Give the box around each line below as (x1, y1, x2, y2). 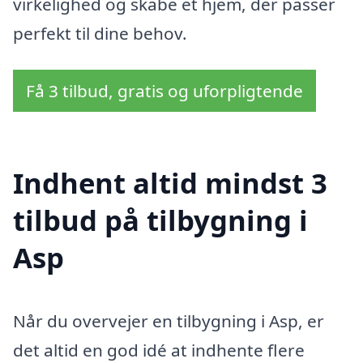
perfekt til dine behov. (13, 21, 187, 45)
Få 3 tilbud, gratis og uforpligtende (26, 79, 303, 103)
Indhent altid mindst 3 (13, 163, 327, 202)
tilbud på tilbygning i (13, 200, 308, 239)
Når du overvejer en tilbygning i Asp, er (13, 309, 324, 332)
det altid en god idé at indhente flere (13, 338, 305, 361)
